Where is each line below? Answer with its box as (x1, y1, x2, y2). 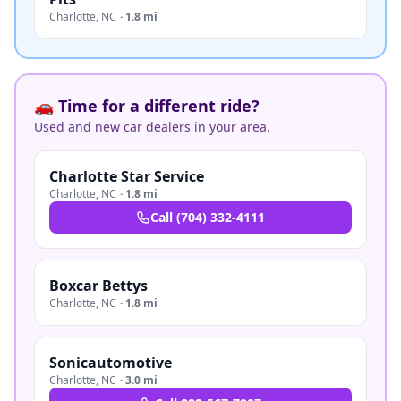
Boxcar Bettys (49, 276, 148, 295)
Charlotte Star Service (49, 166, 204, 186)
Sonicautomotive (49, 353, 172, 372)
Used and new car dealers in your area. (34, 118, 270, 135)
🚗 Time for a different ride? (34, 95, 260, 116)
